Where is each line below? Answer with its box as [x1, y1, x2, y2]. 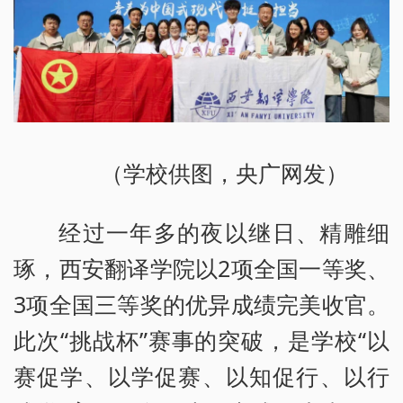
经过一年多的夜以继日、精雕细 [58, 217, 390, 248]
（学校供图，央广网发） [100, 157, 348, 189]
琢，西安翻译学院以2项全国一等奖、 [13, 253, 390, 284]
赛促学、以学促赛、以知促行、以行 [13, 361, 390, 392]
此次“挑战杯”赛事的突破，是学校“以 [13, 325, 390, 356]
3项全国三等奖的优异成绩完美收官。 [13, 289, 390, 320]
